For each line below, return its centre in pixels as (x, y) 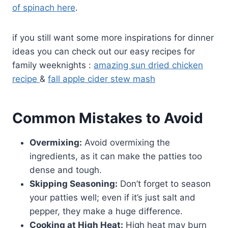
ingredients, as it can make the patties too (116, 156)
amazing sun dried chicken (148, 65)
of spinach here (44, 7)
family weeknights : (53, 65)
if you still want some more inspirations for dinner (113, 37)
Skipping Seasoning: (74, 183)
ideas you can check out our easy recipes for (104, 51)
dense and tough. (66, 170)
